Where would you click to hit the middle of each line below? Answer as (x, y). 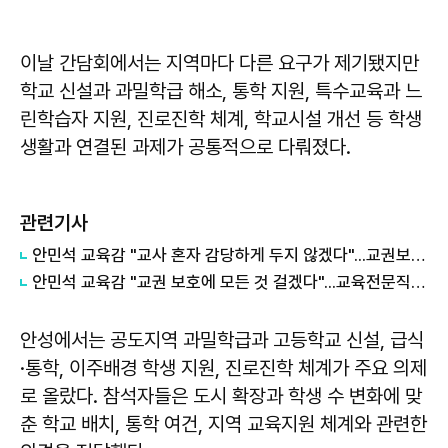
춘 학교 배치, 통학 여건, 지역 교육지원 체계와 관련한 (223, 423)
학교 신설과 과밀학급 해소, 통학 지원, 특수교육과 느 (221, 90)
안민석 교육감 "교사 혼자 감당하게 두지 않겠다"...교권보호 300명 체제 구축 (418, 254)
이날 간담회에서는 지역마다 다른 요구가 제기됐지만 (219, 62)
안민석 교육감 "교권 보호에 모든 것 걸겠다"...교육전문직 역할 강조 (418, 281)
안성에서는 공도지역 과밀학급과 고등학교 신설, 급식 (222, 339)
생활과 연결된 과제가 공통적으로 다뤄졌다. (185, 146)
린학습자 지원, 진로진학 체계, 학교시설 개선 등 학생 (221, 118)
